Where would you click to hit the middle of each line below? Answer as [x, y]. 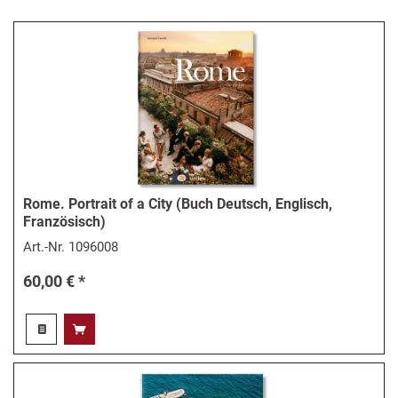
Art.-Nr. [46, 247]
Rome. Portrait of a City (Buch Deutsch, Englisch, [178, 203]
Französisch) [65, 221]
